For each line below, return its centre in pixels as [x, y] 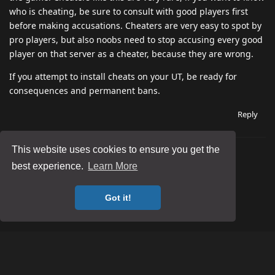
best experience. [49, 166]
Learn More [113, 166]
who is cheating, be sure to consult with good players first [129, 12]
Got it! [118, 198]
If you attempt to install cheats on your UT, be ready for [123, 77]
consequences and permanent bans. [85, 91]
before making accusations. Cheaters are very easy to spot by [135, 26]
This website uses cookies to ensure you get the [116, 149]
